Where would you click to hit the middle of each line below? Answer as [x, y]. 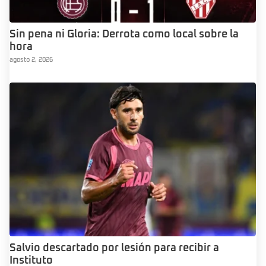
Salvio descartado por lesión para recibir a [114, 248]
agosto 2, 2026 [31, 59]
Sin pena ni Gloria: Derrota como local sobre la [124, 34]
